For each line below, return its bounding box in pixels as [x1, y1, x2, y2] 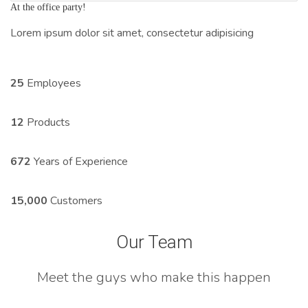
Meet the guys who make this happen [37, 268, 271, 287]
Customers [47, 192, 102, 208]
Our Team [115, 231, 192, 252]
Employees [24, 75, 81, 91]
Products [24, 114, 70, 130]
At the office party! [10, 1, 86, 12]
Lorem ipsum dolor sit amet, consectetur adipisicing [10, 25, 254, 41]
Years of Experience [31, 153, 128, 169]
